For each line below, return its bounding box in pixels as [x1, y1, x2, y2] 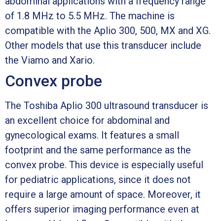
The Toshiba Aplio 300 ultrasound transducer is [5, 99, 208, 111]
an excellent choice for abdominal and [5, 114, 170, 126]
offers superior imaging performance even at [5, 203, 199, 215]
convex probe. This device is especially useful [5, 158, 203, 171]
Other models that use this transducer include [5, 39, 201, 51]
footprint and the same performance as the [5, 144, 191, 156]
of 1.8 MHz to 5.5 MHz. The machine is [5, 9, 175, 22]
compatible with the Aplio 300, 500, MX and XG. [5, 24, 211, 37]
